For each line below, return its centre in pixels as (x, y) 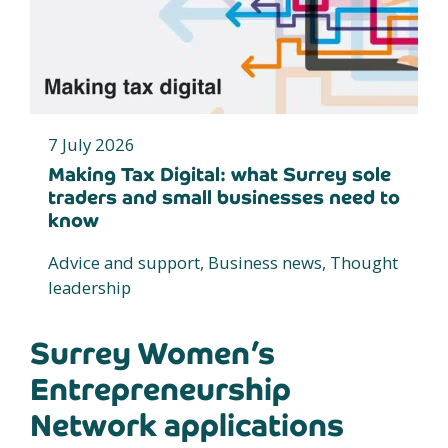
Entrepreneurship (160, 389)
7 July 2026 (91, 144)
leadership (89, 287)
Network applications (187, 425)
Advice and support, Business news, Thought (223, 262)
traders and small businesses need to (224, 197)
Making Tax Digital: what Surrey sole (219, 174)
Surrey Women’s (152, 353)
